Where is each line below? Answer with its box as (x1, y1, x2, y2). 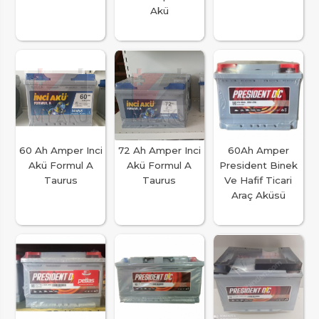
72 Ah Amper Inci (117, 144, 201, 156)
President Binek (219, 159, 298, 171)
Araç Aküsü (231, 189, 286, 201)
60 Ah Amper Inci (19, 144, 103, 156)
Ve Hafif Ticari (224, 174, 293, 186)
